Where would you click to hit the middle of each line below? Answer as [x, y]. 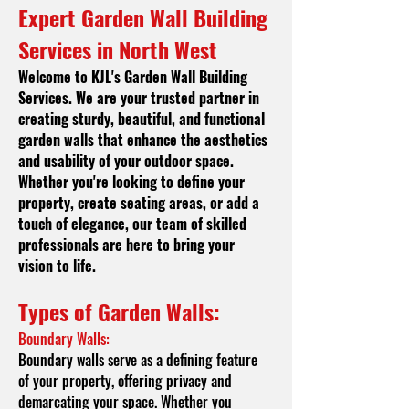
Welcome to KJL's [71, 77]
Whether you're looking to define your [131, 182]
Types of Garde [84, 311]
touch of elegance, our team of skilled [132, 224]
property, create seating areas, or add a [139, 203]
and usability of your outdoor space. [126, 161]
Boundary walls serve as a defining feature [138, 360]
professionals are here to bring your [126, 245]
